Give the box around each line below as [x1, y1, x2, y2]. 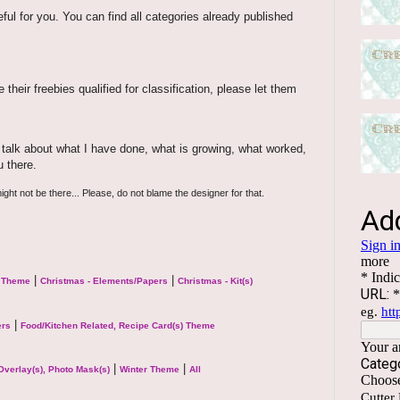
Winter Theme [120, 363, 179, 374]
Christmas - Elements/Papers [40, 276, 168, 287]
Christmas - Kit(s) [178, 276, 253, 287]
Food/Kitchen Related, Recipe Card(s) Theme [21, 320, 215, 330]
